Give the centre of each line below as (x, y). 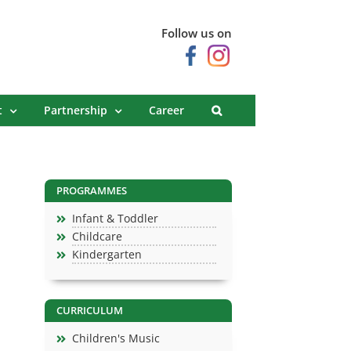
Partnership (76, 110)
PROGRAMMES (91, 191)
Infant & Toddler (115, 219)
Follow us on (197, 33)
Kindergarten (107, 255)
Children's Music (116, 338)
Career (166, 110)
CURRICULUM (89, 311)
